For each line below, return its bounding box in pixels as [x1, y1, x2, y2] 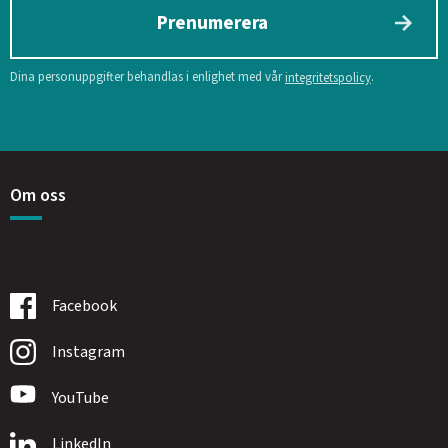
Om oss [10, 183, 66, 209]
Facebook [52, 294, 117, 317]
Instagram [52, 340, 125, 363]
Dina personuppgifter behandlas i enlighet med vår [10, 67, 285, 86]
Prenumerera [156, 8, 268, 37]
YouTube [52, 386, 109, 409]
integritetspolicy [285, 68, 371, 87]
